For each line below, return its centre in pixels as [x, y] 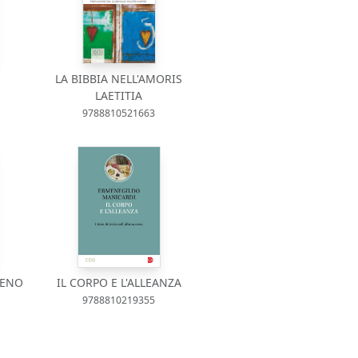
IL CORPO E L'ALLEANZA [119, 282]
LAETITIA [119, 95]
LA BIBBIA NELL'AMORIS [119, 79]
